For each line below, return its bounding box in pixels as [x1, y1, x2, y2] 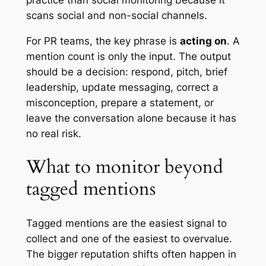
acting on [179, 34, 227, 47]
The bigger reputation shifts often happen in [26, 248, 236, 261]
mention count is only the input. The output [26, 50, 231, 62]
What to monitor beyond [26, 154, 223, 180]
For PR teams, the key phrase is [26, 34, 180, 47]
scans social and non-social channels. [26, 9, 207, 21]
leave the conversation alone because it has [26, 112, 236, 124]
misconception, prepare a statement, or [26, 96, 214, 109]
